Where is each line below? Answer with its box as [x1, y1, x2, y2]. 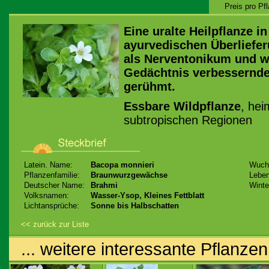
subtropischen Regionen [124, 113, 252, 127]
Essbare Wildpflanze [124, 100, 241, 113]
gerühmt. [124, 80, 175, 93]
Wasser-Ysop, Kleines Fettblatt [91, 191, 204, 200]
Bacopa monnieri [91, 160, 154, 169]
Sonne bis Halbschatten [91, 201, 179, 210]
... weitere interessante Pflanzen [21, 239, 268, 259]
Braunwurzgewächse [91, 171, 168, 180]
